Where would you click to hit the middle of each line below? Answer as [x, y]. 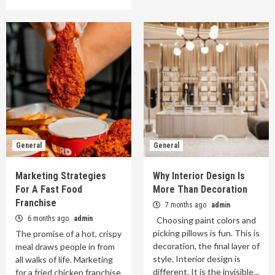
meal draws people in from [65, 247]
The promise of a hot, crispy [68, 234]
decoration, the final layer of [206, 246]
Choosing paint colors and [204, 220]
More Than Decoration [200, 190]
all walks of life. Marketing [64, 260]
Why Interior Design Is [199, 176]
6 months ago [48, 219]
